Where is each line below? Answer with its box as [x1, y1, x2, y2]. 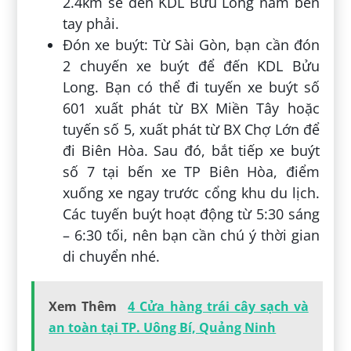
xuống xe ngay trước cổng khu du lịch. [63, 183, 320, 202]
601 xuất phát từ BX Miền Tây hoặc [63, 98, 320, 118]
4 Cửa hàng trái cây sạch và [128, 297, 309, 315]
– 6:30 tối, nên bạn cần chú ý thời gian [63, 225, 320, 244]
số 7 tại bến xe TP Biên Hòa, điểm [63, 161, 320, 181]
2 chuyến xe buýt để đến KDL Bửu [63, 56, 320, 75]
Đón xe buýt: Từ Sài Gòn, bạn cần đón [63, 34, 320, 54]
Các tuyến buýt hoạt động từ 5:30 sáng [63, 204, 320, 223]
